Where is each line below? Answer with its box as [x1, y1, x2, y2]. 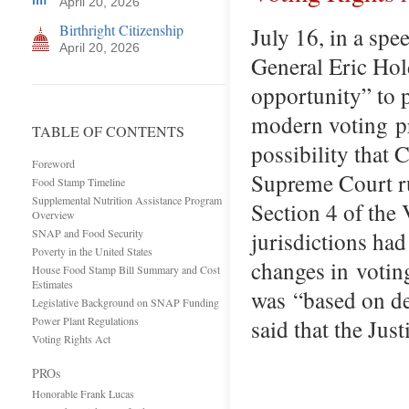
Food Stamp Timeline [32, 174, 125, 189]
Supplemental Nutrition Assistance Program [32, 193, 222, 207]
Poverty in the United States [32, 244, 152, 258]
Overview [32, 207, 75, 222]
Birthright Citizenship [59, 20, 184, 39]
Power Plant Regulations [32, 313, 139, 328]
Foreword [32, 156, 75, 171]
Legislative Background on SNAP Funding [32, 295, 219, 309]
